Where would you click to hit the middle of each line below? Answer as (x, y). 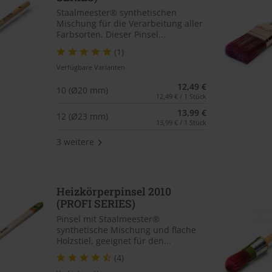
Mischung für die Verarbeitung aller (129, 24)
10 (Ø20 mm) (82, 90)
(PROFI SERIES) (96, 203)
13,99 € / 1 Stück (182, 122)
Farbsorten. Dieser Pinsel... (111, 35)
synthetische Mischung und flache (126, 229)
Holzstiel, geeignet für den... (114, 240)
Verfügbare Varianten (90, 67)
